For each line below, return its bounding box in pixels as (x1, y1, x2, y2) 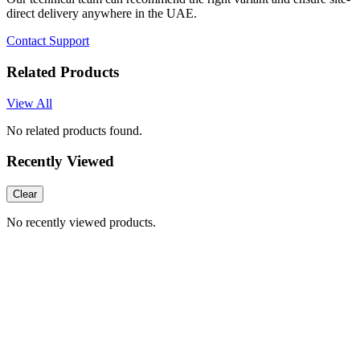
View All (6, 96, 52, 110)
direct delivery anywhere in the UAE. (6, 6, 197, 21)
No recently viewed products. (6, 215, 156, 230)
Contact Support (6, 34, 89, 48)
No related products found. (6, 123, 142, 137)
